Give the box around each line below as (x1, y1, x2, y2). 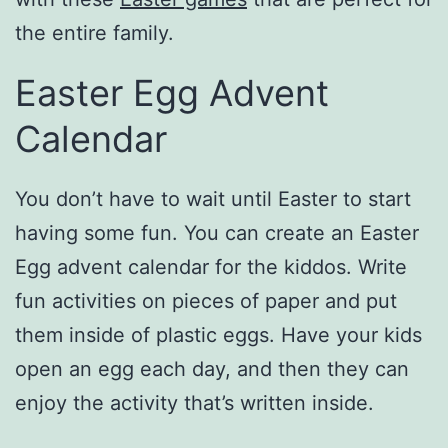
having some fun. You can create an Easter (15, 220, 419, 245)
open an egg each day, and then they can (15, 356, 409, 381)
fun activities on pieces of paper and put (15, 288, 397, 313)
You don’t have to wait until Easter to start (15, 186, 411, 211)
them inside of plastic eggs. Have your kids (15, 322, 422, 347)
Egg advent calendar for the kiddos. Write (15, 254, 407, 279)
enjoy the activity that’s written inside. (15, 390, 374, 415)
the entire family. (15, 20, 174, 45)
